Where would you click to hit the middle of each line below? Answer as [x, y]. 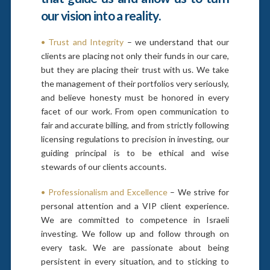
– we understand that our [177, 42]
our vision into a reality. [100, 15]
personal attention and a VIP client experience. [135, 206]
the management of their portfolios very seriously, [135, 84]
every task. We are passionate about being [135, 247]
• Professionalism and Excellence [104, 192]
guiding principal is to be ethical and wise [135, 153]
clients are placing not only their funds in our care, [135, 56]
